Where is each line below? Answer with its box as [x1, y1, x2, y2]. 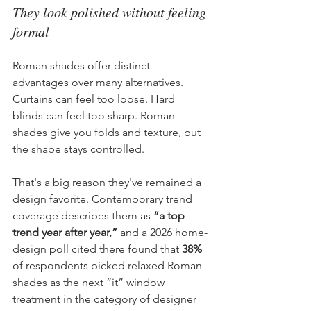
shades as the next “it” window [12, 275, 167, 289]
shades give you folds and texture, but [12, 125, 203, 139]
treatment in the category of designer [12, 292, 199, 305]
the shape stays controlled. [12, 142, 144, 155]
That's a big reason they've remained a [12, 175, 204, 189]
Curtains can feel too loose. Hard [12, 92, 178, 106]
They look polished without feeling [12, 2, 210, 21]
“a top [153, 208, 187, 222]
